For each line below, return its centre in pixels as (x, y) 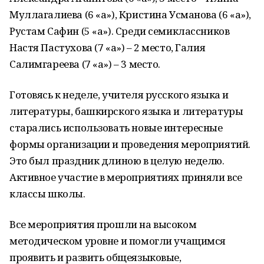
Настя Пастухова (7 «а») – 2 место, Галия (108, 47)
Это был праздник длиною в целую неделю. (117, 161)
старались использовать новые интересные (116, 128)
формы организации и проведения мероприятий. (130, 144)
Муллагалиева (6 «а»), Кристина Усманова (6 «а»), (130, 14)
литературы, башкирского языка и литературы (126, 111)
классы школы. (47, 194)
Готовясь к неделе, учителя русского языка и (119, 95)
